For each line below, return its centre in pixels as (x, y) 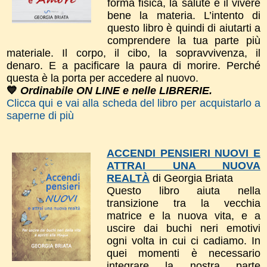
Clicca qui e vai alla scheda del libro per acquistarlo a (133, 103)
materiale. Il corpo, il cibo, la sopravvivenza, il (133, 53)
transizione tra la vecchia (184, 203)
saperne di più (42, 115)
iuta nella (232, 190)
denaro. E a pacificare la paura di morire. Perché (133, 65)
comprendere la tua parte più (184, 40)
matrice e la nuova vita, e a (184, 215)
